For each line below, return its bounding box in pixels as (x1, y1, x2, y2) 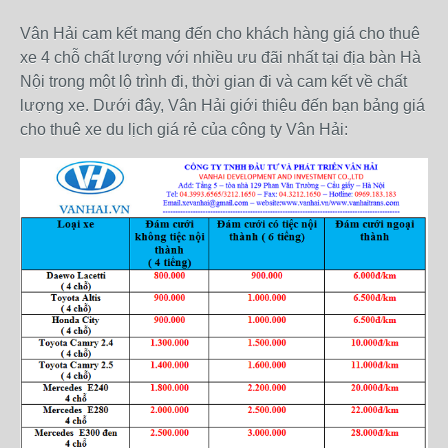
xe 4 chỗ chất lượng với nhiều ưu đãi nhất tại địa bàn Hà (20, 48, 421, 66)
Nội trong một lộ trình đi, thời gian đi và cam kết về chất (20, 72, 407, 90)
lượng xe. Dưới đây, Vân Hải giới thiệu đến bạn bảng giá (20, 96, 425, 114)
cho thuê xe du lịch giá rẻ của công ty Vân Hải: (20, 120, 348, 138)
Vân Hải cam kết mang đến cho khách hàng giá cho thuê (20, 24, 420, 42)
